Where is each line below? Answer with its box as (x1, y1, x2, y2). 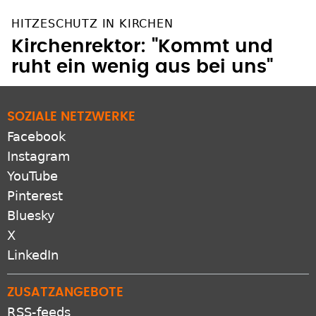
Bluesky (7, 207, 55, 223)
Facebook (7, 128, 66, 144)
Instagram (7, 148, 71, 164)
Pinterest (7, 188, 63, 203)
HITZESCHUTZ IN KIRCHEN (11, 16, 174, 30)
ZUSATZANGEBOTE (7, 286, 123, 299)
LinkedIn (7, 247, 59, 262)
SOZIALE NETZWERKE (7, 110, 135, 123)
